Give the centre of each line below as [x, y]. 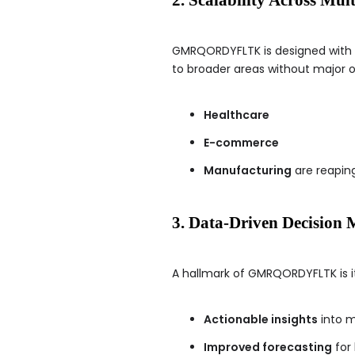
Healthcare [237, 115]
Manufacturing [248, 170]
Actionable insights [261, 319]
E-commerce [241, 142]
